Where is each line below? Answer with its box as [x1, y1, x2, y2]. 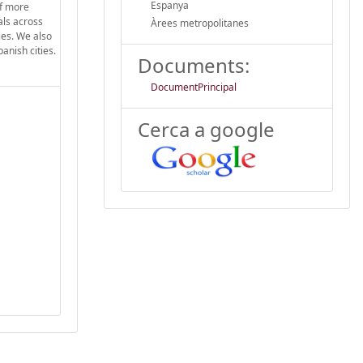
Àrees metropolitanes [151, 15, 249, 30]
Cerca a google [138, 115, 275, 143]
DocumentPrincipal [151, 79, 237, 94]
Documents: [138, 51, 250, 79]
